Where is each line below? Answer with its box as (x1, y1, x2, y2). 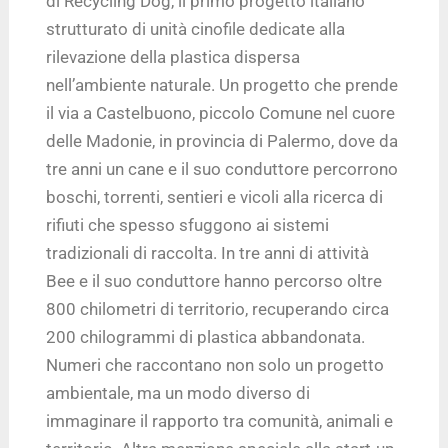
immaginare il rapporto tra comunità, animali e (46, 410, 394, 431)
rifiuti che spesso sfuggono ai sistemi (46, 214, 330, 235)
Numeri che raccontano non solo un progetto (46, 354, 385, 375)
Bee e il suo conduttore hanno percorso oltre (46, 270, 383, 291)
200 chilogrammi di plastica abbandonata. (46, 326, 366, 347)
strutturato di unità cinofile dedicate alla (46, 18, 346, 39)
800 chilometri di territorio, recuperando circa (46, 298, 390, 319)
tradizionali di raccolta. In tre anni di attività (46, 242, 370, 263)
